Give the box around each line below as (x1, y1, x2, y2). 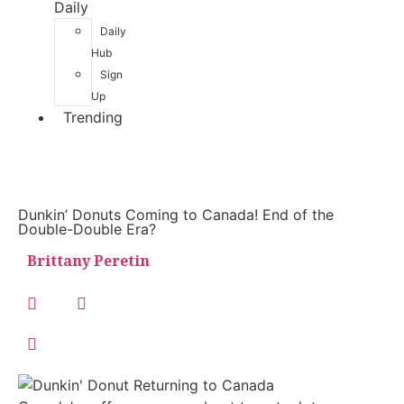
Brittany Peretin (27, 251, 150, 271)
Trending (63, 108, 123, 126)
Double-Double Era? (18, 220, 156, 238)
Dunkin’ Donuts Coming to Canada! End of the (18, 206, 334, 224)
